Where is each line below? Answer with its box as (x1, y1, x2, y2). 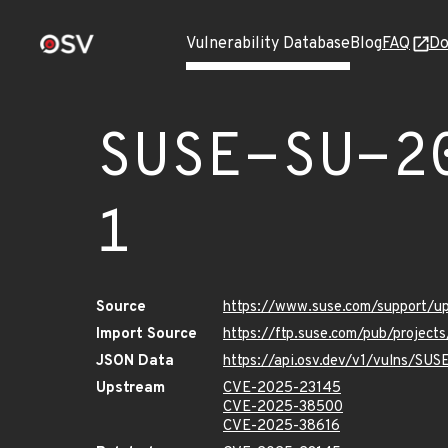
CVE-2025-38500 (223, 398, 343, 417)
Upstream (96, 379, 165, 398)
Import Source (96, 325, 197, 344)
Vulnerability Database (186, 34, 350, 54)
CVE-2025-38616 (223, 417, 340, 436)
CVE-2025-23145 (223, 379, 341, 398)
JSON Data (96, 352, 174, 371)
